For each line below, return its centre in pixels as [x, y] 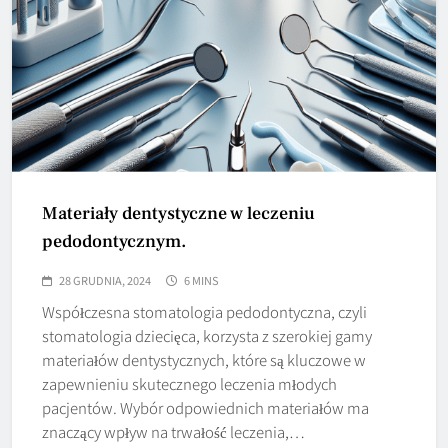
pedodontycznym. [114, 242]
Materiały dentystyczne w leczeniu [178, 214]
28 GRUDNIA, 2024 [105, 280]
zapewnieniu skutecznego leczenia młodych [189, 384]
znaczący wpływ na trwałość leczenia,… [173, 432]
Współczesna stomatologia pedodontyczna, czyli [204, 312]
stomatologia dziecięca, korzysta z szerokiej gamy [207, 336]
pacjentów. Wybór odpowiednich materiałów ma [205, 408]
